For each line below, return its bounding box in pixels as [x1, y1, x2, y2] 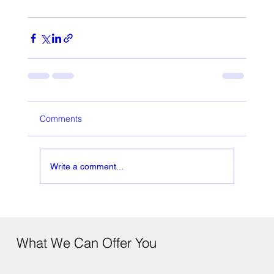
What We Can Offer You [16, 234, 157, 251]
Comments [39, 113, 82, 124]
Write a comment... [50, 161, 124, 171]
